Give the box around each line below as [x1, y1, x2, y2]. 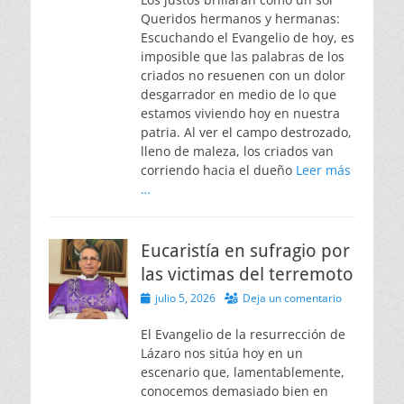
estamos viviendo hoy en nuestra [141, 105, 340, 123]
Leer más [296, 161, 351, 179]
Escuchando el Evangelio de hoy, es [141, 29, 354, 47]
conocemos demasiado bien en [141, 382, 328, 400]
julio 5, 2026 [155, 290, 216, 307]
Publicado [140, 289, 188, 306]
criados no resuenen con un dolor [141, 67, 345, 85]
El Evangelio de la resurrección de [141, 326, 345, 344]
